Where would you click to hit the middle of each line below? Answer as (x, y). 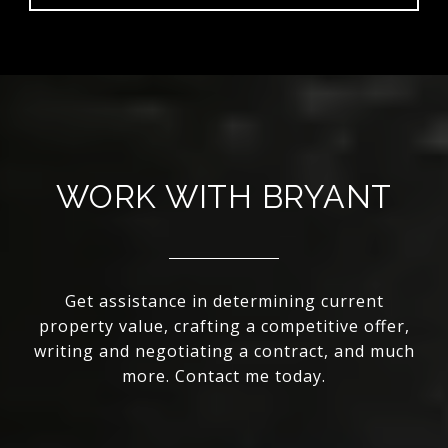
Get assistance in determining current (224, 301)
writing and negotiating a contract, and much (224, 351)
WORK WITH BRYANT (224, 197)
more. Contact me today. (224, 376)
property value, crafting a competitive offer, (224, 326)
